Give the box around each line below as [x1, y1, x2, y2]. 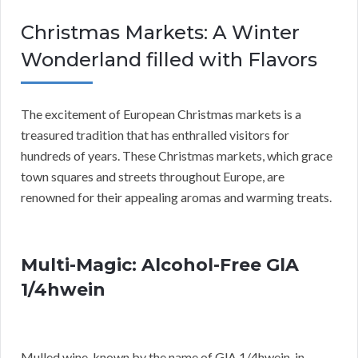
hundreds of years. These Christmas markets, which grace [21, 148, 332, 164]
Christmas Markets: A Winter [21, 21, 300, 45]
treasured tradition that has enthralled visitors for [21, 127, 289, 143]
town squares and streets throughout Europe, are [21, 169, 284, 185]
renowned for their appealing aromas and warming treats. [21, 189, 332, 205]
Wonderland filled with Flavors [21, 48, 317, 72]
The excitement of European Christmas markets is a [21, 106, 301, 122]
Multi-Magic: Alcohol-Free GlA [21, 254, 299, 276]
